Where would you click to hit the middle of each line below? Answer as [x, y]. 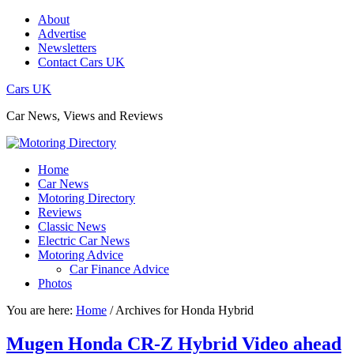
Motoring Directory [87, 198]
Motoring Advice [81, 255]
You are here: [41, 310]
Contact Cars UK [81, 62]
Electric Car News [84, 241]
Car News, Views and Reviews [85, 116]
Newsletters [67, 48]
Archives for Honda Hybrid [183, 310]
